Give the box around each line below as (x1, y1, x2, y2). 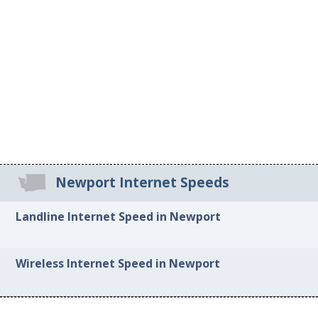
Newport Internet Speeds (55, 173, 229, 192)
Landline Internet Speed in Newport (16, 208, 221, 224)
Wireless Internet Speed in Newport (16, 256, 221, 272)
